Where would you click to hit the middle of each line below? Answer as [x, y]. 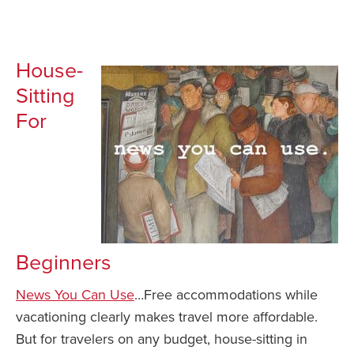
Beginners [64, 263]
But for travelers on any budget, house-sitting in [162, 339]
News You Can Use [75, 295]
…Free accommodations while [226, 295]
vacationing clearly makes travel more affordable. [167, 317]
